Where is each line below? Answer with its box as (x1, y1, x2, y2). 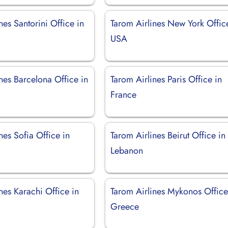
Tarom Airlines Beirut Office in (110, 128, 226, 142)
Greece (110, 199, 139, 213)
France (110, 88, 137, 101)
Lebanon (110, 144, 144, 157)
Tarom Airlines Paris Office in (110, 72, 222, 86)
